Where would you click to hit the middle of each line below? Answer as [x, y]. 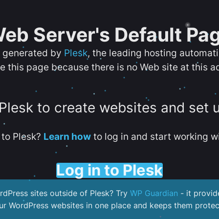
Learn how [67, 136]
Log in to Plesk [109, 170]
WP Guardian [154, 193]
